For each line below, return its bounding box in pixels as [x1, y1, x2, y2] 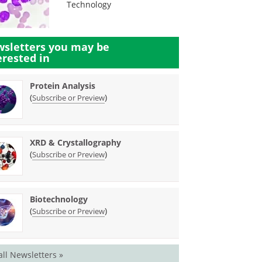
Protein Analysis [30, 80, 96, 91]
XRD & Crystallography [30, 137, 122, 148]
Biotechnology [30, 194, 88, 205]
